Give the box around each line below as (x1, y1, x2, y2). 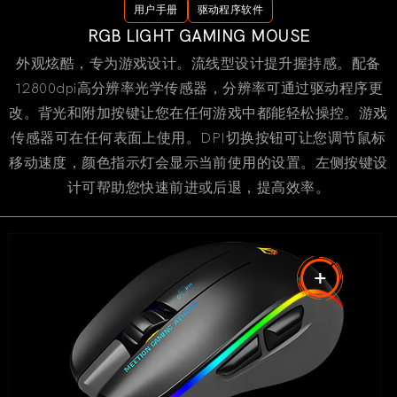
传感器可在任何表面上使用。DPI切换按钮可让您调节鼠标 (11, 129, 386, 146)
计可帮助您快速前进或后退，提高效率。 (66, 179, 331, 196)
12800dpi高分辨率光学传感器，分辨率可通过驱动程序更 (13, 80, 384, 97)
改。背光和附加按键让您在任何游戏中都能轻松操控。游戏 (9, 105, 388, 121)
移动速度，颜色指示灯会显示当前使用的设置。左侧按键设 (9, 154, 388, 171)
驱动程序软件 (197, 3, 264, 16)
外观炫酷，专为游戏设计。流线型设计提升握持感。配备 (16, 55, 381, 72)
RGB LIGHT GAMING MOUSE (87, 27, 310, 46)
